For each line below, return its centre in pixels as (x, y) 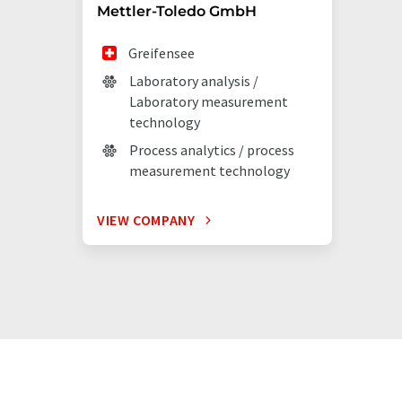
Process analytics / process (212, 150)
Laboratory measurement (209, 101)
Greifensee (162, 53)
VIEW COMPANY (146, 220)
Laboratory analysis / (194, 81)
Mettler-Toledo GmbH (177, 11)
